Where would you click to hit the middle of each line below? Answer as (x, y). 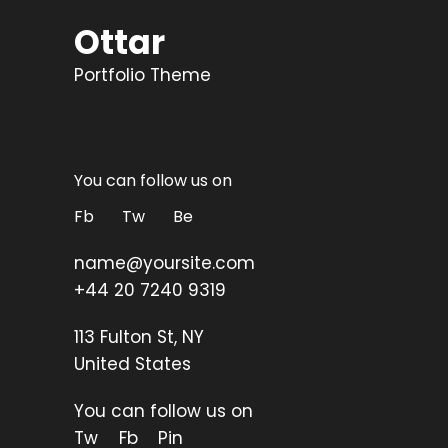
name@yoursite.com (164, 263)
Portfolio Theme (142, 75)
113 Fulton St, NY (139, 337)
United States (132, 364)
